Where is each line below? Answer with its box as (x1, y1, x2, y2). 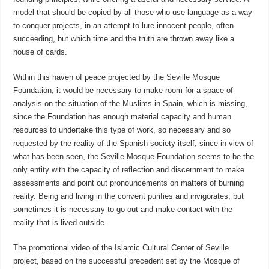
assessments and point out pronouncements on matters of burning (13, 178, 244, 188)
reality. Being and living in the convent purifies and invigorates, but (13, 192, 244, 201)
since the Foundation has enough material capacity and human (13, 112, 232, 122)
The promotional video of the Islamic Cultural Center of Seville (13, 243, 229, 253)
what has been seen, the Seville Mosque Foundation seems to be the (13, 152, 255, 162)
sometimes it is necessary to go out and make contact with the (13, 205, 233, 214)
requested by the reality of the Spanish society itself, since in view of (13, 139, 254, 148)
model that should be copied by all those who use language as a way (13, 8, 253, 17)
